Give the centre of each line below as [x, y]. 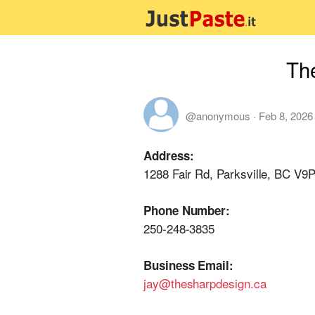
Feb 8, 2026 [286, 115]
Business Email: [188, 265]
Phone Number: [187, 210]
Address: [169, 155]
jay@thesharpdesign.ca [205, 283]
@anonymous [218, 115]
